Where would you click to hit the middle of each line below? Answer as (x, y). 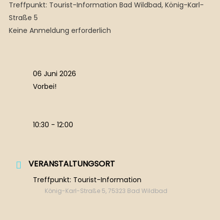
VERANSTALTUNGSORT (71, 164)
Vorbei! (44, 87)
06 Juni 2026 (54, 74)
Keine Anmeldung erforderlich (60, 31)
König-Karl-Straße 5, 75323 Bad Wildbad (106, 191)
